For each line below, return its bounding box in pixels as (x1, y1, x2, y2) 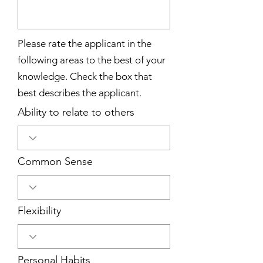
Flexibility (18, 204, 61, 217)
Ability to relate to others (18, 106, 134, 119)
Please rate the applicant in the (18, 38, 151, 49)
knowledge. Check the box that (18, 70, 152, 82)
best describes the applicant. (18, 87, 141, 99)
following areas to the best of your (18, 54, 166, 66)
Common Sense (18, 155, 93, 168)
